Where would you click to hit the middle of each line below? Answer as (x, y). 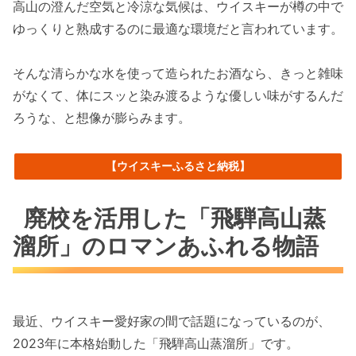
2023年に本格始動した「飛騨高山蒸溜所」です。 (156, 344)
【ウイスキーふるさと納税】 (178, 166)
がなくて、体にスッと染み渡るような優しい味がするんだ (178, 96)
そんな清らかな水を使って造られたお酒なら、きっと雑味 (178, 74)
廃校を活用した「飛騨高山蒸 (175, 219)
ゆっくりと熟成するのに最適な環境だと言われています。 (178, 28)
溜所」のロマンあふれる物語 (166, 246)
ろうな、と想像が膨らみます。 (102, 118)
